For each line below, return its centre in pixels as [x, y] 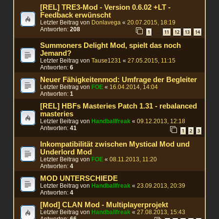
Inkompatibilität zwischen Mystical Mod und [115, 144]
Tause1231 [107, 61]
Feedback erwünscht [76, 15]
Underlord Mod [66, 152]
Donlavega [106, 23]
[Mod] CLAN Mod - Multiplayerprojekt [104, 205]
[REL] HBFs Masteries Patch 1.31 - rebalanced [119, 106]
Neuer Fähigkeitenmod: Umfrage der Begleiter [119, 80]
